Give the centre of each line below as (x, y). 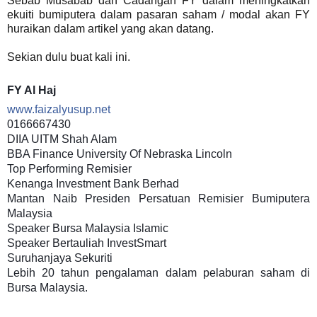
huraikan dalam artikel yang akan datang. (110, 28)
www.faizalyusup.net (59, 109)
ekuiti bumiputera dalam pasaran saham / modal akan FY (158, 14)
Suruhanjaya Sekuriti (60, 258)
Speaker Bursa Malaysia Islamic (88, 228)
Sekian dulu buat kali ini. (69, 57)
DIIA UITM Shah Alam (62, 139)
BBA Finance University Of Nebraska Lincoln (120, 154)
